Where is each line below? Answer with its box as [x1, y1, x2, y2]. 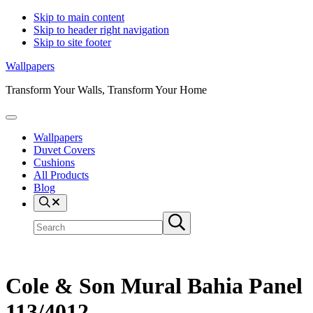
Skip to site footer [34, 36, 111, 48]
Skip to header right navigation [34, 24, 169, 36]
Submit [168, 213, 196, 224]
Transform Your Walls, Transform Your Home [6, 84, 207, 96]
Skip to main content [34, 11, 124, 23]
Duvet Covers [34, 144, 95, 156]
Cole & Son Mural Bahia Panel [6, 273, 303, 299]
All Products [34, 169, 89, 181]
